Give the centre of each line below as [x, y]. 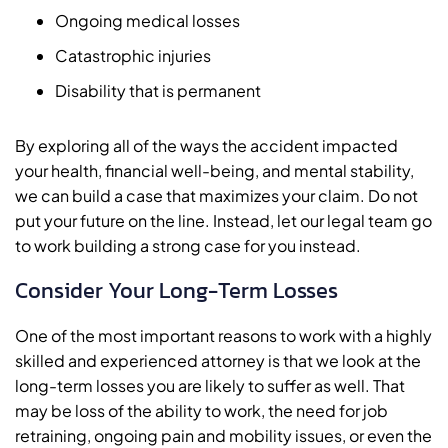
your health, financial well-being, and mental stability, [214, 170]
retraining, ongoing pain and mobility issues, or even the [223, 435]
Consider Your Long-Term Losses [176, 290]
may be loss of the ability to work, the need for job [201, 410]
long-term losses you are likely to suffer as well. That [210, 385]
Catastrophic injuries [134, 55]
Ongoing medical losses [147, 20]
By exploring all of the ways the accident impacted [206, 145]
